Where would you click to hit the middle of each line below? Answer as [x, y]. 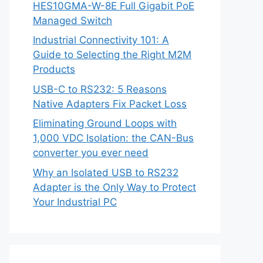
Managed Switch [73, 20]
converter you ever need [91, 153]
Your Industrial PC [75, 202]
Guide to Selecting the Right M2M [112, 55]
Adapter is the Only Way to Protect [114, 187]
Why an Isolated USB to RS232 [106, 172]
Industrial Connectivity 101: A [101, 40]
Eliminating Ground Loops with [105, 123]
